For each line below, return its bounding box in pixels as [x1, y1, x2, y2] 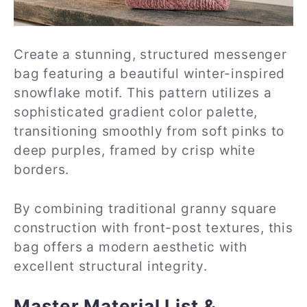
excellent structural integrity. [14, 258, 208, 274]
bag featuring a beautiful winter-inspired [14, 66, 286, 82]
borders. [14, 162, 70, 178]
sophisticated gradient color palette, [14, 104, 258, 121]
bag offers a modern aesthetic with [14, 238, 247, 255]
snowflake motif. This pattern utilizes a [14, 85, 272, 101]
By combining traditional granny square [14, 200, 277, 217]
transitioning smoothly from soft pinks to [14, 123, 285, 140]
